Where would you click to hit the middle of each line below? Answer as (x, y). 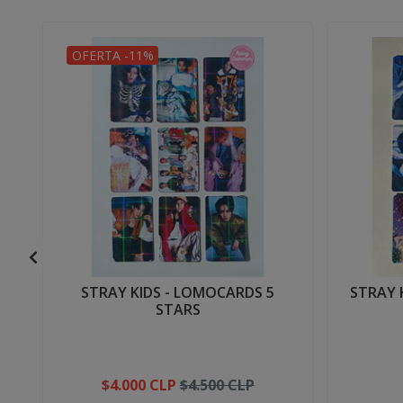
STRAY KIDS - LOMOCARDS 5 (178, 292)
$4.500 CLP (217, 385)
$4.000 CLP (139, 385)
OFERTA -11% (112, 55)
